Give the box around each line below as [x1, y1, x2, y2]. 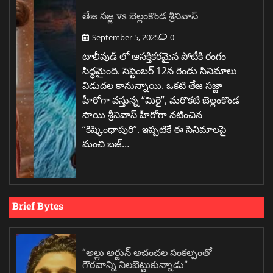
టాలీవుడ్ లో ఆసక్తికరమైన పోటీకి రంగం [82, 49, 226, 63]
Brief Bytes [12, 199, 63, 213]
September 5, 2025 [92, 32, 159, 43]
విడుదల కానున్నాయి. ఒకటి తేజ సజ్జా [82, 79, 222, 93]
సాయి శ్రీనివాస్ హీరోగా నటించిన [82, 108, 202, 122]
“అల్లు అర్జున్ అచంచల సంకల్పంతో [82, 246, 212, 259]
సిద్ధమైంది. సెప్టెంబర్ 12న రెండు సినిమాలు [82, 64, 237, 78]
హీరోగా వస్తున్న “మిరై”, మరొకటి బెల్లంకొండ [82, 93, 239, 107]
